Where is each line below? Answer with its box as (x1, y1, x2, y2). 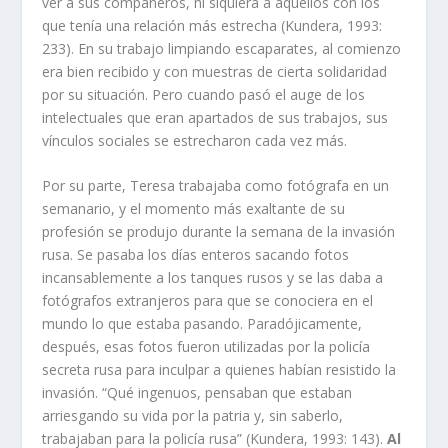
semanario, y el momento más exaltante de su (42, 199, 346, 219)
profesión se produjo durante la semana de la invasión (42, 222, 396, 242)
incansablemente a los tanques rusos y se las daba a (42, 268, 384, 288)
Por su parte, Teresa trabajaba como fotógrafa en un (42, 176, 390, 196)
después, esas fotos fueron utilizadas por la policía (42, 337, 371, 357)
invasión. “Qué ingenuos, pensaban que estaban (42, 383, 353, 403)
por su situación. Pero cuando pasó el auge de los (42, 84, 366, 104)
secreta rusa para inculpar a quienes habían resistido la (42, 360, 397, 380)
